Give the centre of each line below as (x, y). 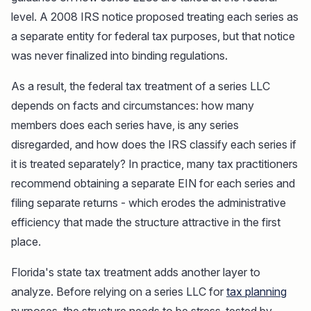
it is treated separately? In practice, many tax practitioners (154, 164)
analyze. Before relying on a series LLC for (119, 292)
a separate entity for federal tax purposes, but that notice (153, 36)
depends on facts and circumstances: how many (133, 106)
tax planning (257, 292)
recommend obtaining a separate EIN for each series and (153, 184)
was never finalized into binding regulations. (119, 56)
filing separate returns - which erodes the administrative (149, 203)
